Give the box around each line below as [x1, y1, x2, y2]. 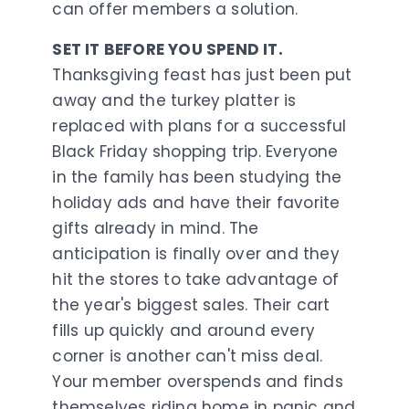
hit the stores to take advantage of [52, 267, 340, 290]
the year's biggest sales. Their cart [52, 293, 330, 316]
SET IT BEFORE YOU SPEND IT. [52, 37, 283, 60]
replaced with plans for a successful [52, 114, 347, 137]
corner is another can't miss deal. [52, 344, 323, 367]
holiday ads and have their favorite [52, 191, 341, 214]
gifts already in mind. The [52, 216, 259, 239]
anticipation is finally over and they [52, 242, 340, 265]
